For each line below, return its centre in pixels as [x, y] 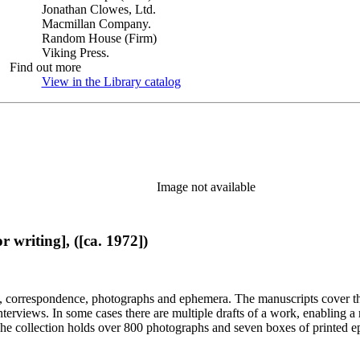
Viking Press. [75, 53]
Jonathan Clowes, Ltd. [98, 9]
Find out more [45, 67]
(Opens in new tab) [229, 82]
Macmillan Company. [96, 24]
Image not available [206, 186]
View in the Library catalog [111, 82]
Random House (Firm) [99, 38]
